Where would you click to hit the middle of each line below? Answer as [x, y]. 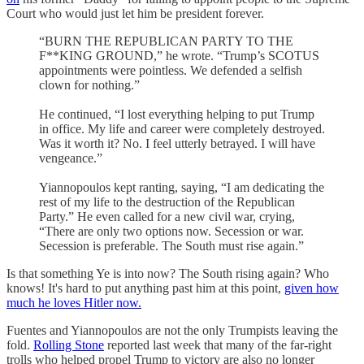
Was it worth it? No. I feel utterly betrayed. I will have [177, 143]
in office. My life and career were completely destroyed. [182, 128]
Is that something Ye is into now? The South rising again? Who [168, 273]
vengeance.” [71, 158]
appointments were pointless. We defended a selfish [171, 70]
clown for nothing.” [89, 84]
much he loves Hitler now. [74, 302]
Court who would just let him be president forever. [135, 13]
